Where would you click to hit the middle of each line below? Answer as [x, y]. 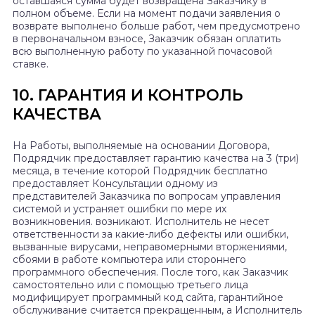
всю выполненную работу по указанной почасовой [142, 52]
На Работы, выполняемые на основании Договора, [141, 146]
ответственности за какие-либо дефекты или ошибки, [150, 234]
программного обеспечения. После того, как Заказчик [150, 272]
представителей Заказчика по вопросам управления [147, 197]
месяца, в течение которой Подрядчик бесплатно [140, 171]
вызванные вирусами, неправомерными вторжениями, [150, 247]
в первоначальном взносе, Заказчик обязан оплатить [147, 39]
